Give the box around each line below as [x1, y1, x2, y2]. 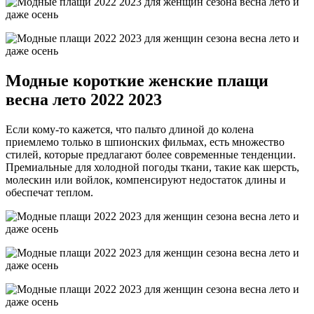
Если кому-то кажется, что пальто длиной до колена [6, 123, 254, 135]
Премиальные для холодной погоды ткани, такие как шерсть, [6, 161, 299, 173]
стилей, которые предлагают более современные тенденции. [6, 148, 296, 161]
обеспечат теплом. [6, 186, 93, 198]
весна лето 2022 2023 [6, 90, 162, 109]
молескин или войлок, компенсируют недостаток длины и [6, 173, 286, 186]
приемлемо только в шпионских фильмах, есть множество [6, 135, 285, 148]
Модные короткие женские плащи [6, 71, 268, 90]
